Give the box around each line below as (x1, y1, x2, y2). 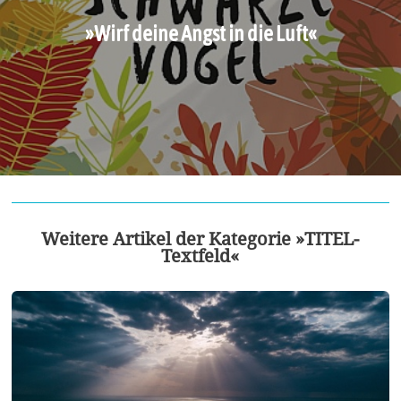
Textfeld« (161, 243, 240, 269)
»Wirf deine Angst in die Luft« (84, 20, 317, 46)
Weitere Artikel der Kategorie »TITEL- (41, 226, 360, 252)
